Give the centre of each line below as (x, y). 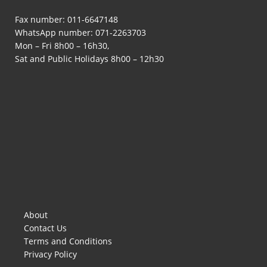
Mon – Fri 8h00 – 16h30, (62, 45)
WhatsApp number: (55, 32)
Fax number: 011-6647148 (66, 19)
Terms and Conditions (68, 241)
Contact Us (45, 228)
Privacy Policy (50, 254)
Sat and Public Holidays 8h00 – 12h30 (89, 58)
